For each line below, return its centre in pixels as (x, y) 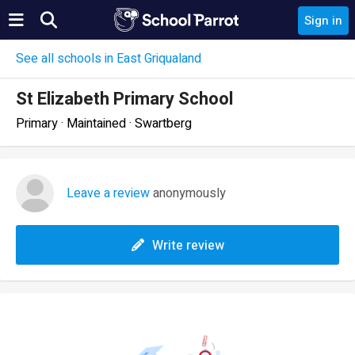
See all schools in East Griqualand (109, 59)
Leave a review (108, 193)
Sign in (323, 21)
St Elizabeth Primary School (124, 99)
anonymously (188, 193)
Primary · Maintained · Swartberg (104, 124)
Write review (188, 246)
